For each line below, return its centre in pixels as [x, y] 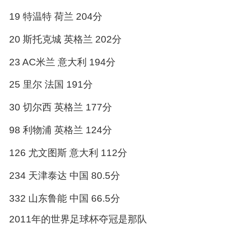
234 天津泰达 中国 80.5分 [64, 176]
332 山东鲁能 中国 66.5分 [64, 199]
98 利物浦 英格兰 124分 [60, 130]
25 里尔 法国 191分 [51, 85]
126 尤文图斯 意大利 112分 [68, 153]
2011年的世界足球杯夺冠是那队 [78, 219]
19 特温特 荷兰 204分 [55, 16]
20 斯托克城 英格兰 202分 [65, 39]
